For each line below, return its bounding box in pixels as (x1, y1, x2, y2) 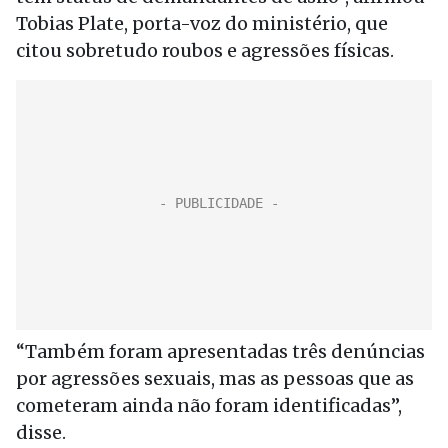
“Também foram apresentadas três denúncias (16, 340, 425, 363)
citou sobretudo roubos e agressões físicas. (16, 39, 394, 62)
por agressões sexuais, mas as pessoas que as (16, 367, 414, 390)
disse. (16, 421, 66, 444)
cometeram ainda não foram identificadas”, (16, 394, 402, 417)
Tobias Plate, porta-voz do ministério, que (16, 12, 388, 35)
